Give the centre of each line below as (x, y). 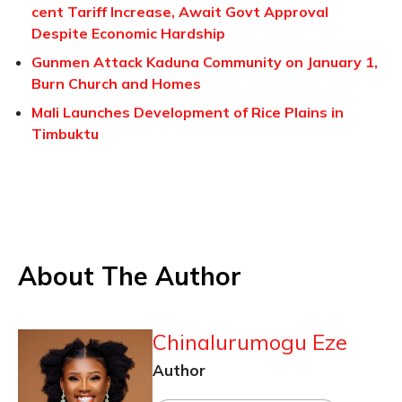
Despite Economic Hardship (128, 34)
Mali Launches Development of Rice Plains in (188, 113)
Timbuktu (65, 134)
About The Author (130, 276)
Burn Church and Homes (116, 84)
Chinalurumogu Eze (250, 342)
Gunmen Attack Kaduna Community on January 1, (205, 62)
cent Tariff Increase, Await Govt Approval (180, 12)
